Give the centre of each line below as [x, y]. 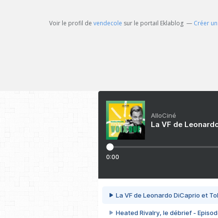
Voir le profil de [71, 23]
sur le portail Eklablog [153, 23]
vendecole [108, 23]
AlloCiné [163, 116]
